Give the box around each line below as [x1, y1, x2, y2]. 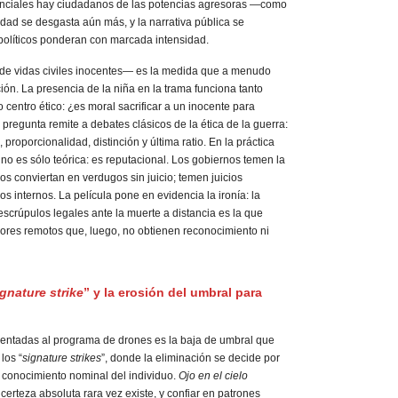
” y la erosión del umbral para [84, 285, 262, 300]
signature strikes [22, 352, 101, 365]
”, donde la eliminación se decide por [101, 352, 280, 365]
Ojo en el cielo [179, 370, 248, 383]
